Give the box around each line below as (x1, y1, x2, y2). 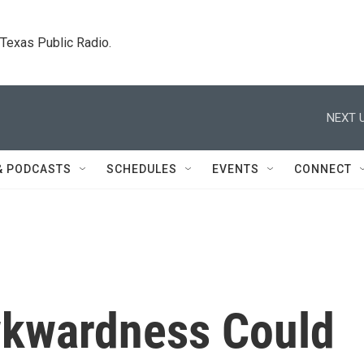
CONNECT (294, 162, 352, 175)
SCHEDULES (106, 162, 177, 175)
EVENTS (212, 162, 259, 175)
